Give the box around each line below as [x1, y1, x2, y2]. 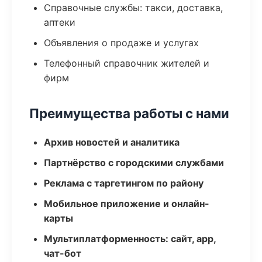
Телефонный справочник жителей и [44, 57, 209, 69]
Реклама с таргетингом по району [44, 177, 204, 189]
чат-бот [44, 247, 81, 259]
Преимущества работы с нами [29, 105, 229, 121]
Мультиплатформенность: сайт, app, [44, 233, 216, 244]
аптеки [44, 16, 75, 28]
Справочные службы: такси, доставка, [44, 2, 223, 13]
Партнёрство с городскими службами [44, 157, 224, 168]
